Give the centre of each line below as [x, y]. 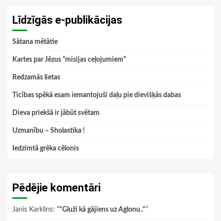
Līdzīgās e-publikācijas [67, 20]
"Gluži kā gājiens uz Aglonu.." [102, 209]
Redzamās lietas [36, 77]
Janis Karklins [33, 209]
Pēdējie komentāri [56, 187]
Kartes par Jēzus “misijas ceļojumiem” [69, 59]
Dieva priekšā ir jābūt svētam [56, 113]
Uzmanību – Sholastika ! [49, 130]
